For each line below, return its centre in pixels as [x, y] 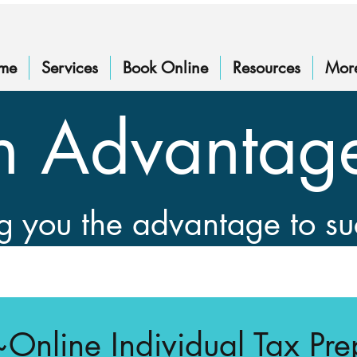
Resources [267, 68]
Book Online [165, 68]
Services [70, 68]
